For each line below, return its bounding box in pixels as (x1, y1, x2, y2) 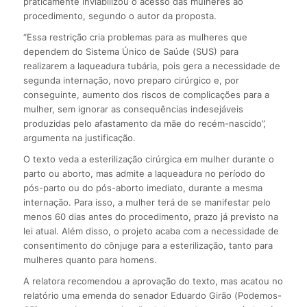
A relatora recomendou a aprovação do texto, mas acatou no (23, 275, 283, 286)
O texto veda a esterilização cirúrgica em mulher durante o (23, 153, 274, 164)
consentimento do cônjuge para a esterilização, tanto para (23, 239, 273, 251)
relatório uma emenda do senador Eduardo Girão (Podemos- (23, 289, 282, 301)
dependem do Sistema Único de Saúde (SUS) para (23, 45, 238, 57)
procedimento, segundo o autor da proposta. (23, 10, 217, 21)
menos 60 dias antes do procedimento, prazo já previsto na (23, 210, 278, 222)
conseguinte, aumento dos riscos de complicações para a (23, 88, 269, 100)
